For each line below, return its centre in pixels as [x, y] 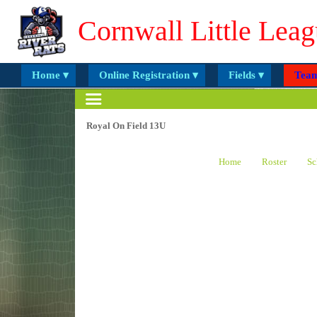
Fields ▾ [246, 75]
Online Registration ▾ [148, 75]
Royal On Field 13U [126, 126]
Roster [274, 162]
